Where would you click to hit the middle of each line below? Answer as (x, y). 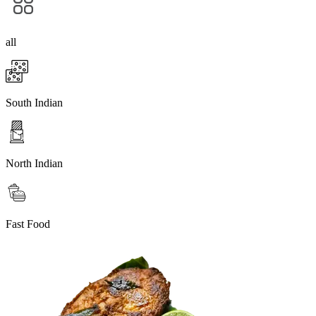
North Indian (34, 163)
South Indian (34, 102)
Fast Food (28, 224)
